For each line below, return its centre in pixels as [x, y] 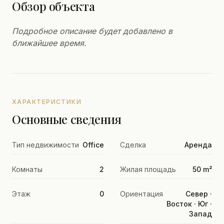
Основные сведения [67, 119]
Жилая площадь [148, 169]
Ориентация [141, 194]
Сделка [133, 145]
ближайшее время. [49, 43]
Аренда [198, 145]
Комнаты [27, 169]
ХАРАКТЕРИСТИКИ [47, 102]
